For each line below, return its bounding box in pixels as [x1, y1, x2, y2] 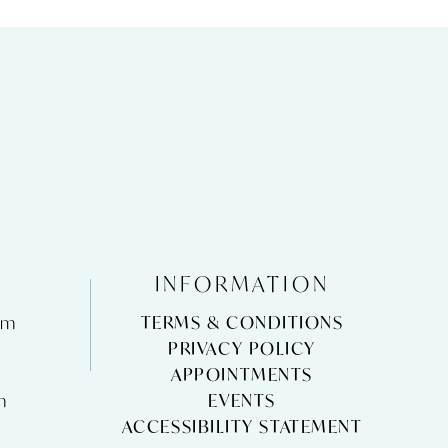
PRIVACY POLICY [168, 337, 316, 361]
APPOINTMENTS [171, 363, 313, 387]
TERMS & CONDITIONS [140, 311, 344, 335]
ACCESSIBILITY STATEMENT [121, 415, 363, 439]
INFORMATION [154, 270, 330, 299]
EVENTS [208, 389, 276, 413]
